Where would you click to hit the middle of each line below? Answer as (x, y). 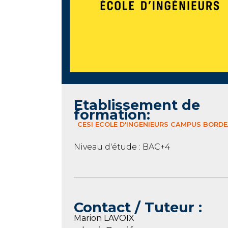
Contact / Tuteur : (138, 207)
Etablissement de (139, 105)
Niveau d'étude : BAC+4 (122, 147)
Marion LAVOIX (104, 218)
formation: (112, 115)
